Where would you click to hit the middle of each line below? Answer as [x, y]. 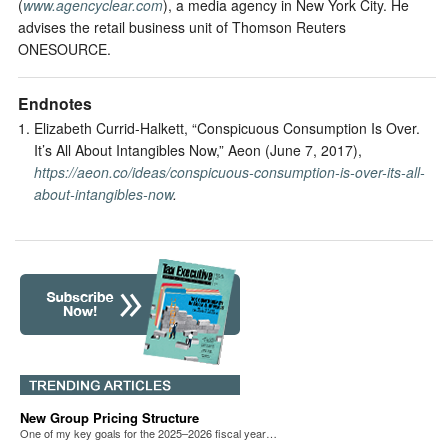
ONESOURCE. [64, 48]
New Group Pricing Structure [109, 417]
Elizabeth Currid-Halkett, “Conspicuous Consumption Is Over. [226, 128]
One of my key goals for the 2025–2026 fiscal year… [148, 432]
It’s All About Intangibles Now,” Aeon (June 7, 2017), [197, 150]
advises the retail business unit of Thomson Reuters [182, 26]
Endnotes [55, 103]
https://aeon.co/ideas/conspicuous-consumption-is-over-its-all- [229, 172]
